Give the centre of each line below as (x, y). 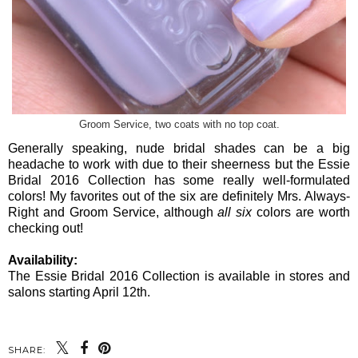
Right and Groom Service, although (113, 213)
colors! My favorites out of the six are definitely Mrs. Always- (179, 197)
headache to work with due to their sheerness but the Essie (179, 165)
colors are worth (301, 213)
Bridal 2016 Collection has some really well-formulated (179, 181)
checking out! (46, 229)
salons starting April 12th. (79, 292)
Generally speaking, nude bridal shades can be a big (179, 149)
